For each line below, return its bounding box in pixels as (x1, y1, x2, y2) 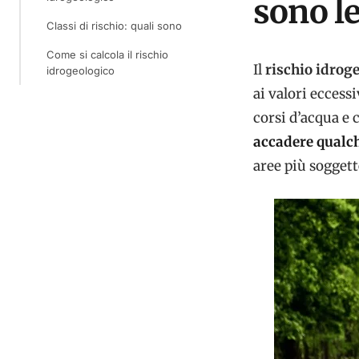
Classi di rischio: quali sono (46, 19, 182, 32)
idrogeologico (46, 64, 115, 77)
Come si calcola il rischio (46, 48, 168, 61)
